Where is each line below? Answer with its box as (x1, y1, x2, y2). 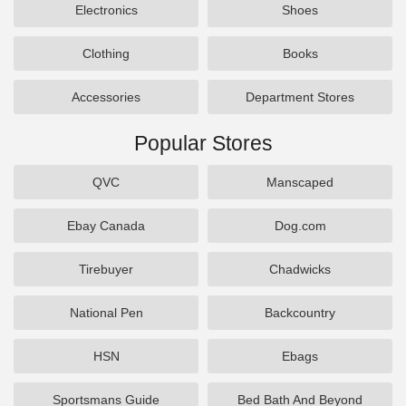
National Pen (69, 305, 143, 320)
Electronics (74, 3, 138, 17)
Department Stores (246, 90, 354, 104)
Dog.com (274, 218, 326, 233)
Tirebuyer (79, 262, 133, 276)
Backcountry (265, 305, 335, 320)
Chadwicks (269, 262, 331, 276)
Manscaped (266, 175, 333, 189)
